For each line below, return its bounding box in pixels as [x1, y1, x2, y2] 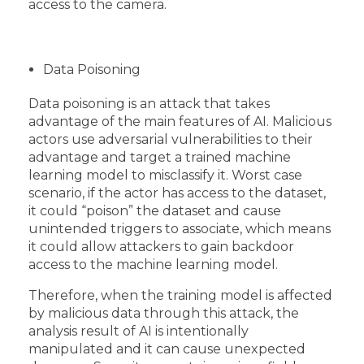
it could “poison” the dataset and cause [28, 202, 281, 219]
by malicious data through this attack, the [28, 305, 299, 321]
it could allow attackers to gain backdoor [28, 238, 294, 254]
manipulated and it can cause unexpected [28, 340, 305, 357]
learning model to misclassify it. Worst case [28, 167, 302, 183]
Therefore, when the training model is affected [28, 287, 332, 303]
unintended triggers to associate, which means [28, 220, 331, 236]
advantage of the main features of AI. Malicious [28, 113, 331, 129]
